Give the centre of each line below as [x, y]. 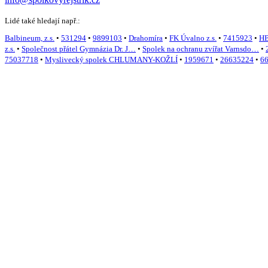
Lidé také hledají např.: [42, 20]
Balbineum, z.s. [30, 38]
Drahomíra [146, 38]
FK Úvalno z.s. [193, 38]
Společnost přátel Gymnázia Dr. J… [79, 49]
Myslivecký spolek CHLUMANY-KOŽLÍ [111, 60]
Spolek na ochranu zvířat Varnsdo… [201, 49]
